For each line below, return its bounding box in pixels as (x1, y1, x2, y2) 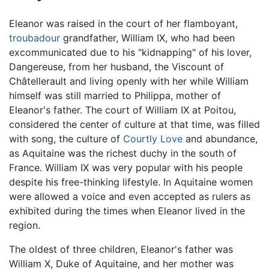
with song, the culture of (9, 132, 123, 145)
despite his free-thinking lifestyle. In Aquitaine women (9, 175, 253, 188)
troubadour (9, 31, 60, 44)
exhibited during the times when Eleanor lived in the (9, 204, 245, 217)
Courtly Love (123, 132, 183, 145)
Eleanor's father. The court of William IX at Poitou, (9, 103, 236, 116)
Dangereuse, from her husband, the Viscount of (9, 60, 224, 73)
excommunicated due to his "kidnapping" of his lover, (9, 46, 252, 58)
